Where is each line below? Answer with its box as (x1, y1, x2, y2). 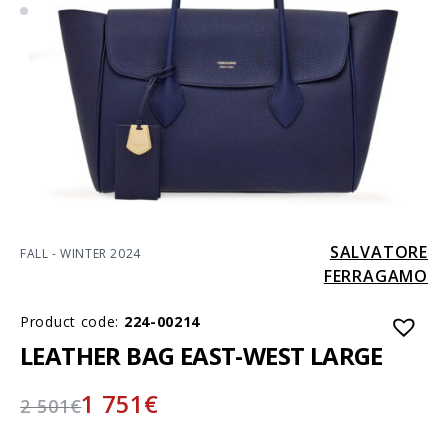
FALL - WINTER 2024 (20, 244, 141, 262)
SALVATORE (329, 240, 428, 263)
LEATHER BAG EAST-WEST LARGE (20, 338, 383, 372)
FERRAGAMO (323, 264, 428, 287)
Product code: (20, 311, 124, 331)
